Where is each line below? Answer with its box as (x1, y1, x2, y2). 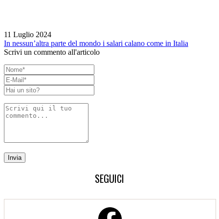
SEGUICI (95, 171, 124, 186)
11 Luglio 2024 (4, 30, 51, 39)
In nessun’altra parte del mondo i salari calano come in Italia (4, 39, 188, 47)
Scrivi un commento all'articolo (4, 47, 100, 56)
